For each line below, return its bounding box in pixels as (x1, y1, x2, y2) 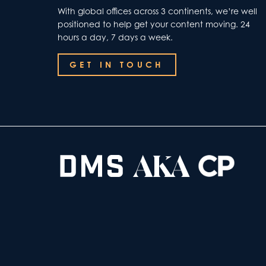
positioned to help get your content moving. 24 (58, 19, 250, 29)
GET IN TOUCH (69, 59, 164, 69)
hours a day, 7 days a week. (58, 32, 173, 42)
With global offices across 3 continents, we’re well (58, 6, 257, 16)
